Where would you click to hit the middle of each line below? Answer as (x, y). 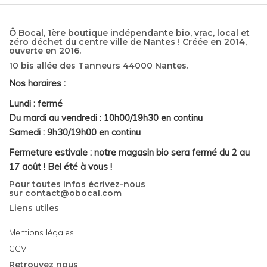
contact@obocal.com (73, 193)
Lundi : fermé (36, 103)
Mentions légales (41, 232)
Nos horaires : (37, 83)
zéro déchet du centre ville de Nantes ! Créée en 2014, (128, 41)
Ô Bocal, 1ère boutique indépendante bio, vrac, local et (129, 32)
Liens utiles (34, 208)
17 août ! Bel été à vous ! (60, 166)
